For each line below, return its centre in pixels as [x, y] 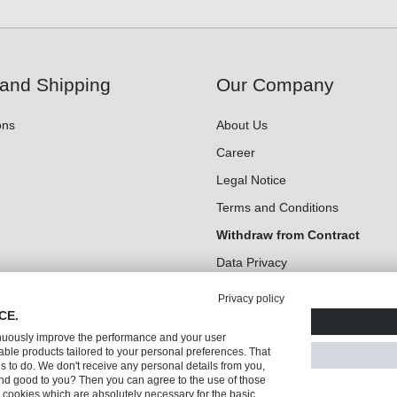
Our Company [275, 85]
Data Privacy [252, 263]
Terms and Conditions [277, 208]
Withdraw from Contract [288, 235]
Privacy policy [251, 299]
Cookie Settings [260, 290]
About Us [242, 125]
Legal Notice [251, 180]
